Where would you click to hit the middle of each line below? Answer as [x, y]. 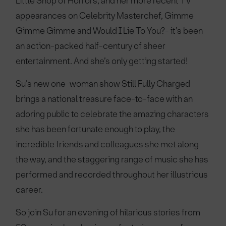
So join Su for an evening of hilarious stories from [108, 212]
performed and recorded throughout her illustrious [112, 175]
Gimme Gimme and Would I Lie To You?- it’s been [109, 31]
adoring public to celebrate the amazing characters [112, 114]
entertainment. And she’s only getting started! [102, 61]
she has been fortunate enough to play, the [96, 129]
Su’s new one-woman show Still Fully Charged [103, 84]
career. [30, 190]
